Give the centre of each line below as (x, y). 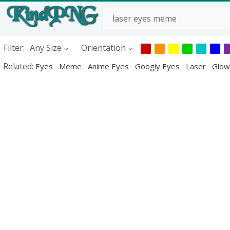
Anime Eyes (109, 66)
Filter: (14, 48)
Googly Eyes (158, 66)
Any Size (45, 48)
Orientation (103, 48)
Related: (19, 66)
